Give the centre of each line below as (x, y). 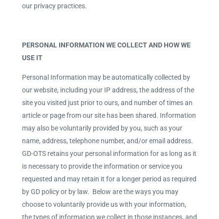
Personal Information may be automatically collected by (106, 77)
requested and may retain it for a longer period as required (109, 179)
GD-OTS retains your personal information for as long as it (109, 153)
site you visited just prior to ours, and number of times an (107, 103)
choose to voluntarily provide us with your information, (104, 204)
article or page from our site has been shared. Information (109, 115)
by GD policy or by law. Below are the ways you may (100, 192)
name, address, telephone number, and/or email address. (107, 141)
